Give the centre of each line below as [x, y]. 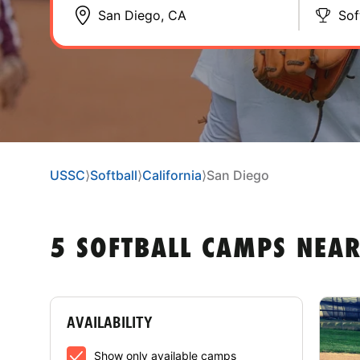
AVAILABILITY [110, 322]
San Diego [238, 175]
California [172, 175]
